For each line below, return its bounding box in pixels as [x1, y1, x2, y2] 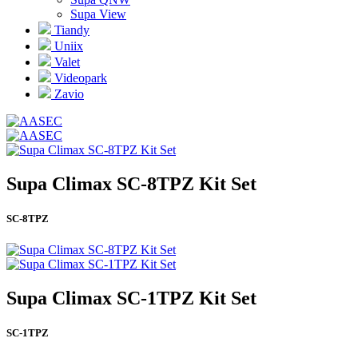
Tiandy [51, 23, 89, 37]
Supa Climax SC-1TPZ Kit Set [6, 288, 257, 309]
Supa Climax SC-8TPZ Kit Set [6, 173, 257, 194]
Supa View [70, 7, 126, 21]
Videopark [51, 71, 107, 85]
